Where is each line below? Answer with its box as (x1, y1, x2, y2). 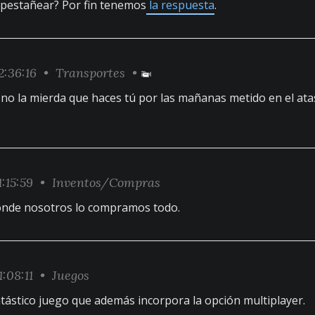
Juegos (52, 267, 89, 283)
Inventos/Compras (52, 174, 160, 191)
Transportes (56, 65, 125, 81)
